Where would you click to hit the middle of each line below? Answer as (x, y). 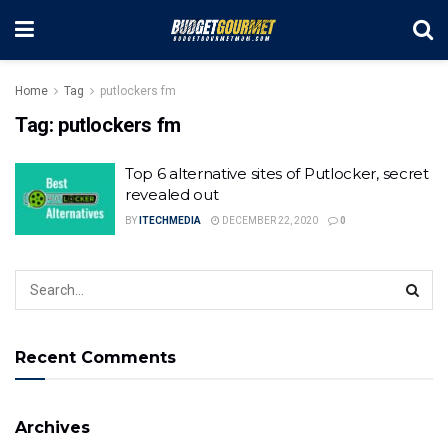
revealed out (172, 194)
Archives (52, 427)
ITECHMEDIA (170, 220)
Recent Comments (95, 357)
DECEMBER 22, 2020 (269, 220)
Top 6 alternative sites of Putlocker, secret (277, 173)
